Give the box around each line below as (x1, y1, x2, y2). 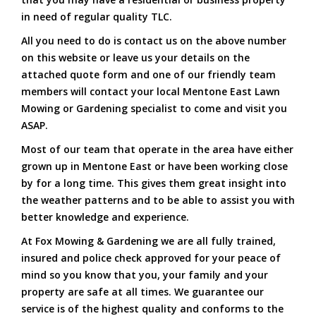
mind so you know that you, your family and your (21, 268, 268, 282)
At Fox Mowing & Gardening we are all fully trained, (21, 234, 276, 248)
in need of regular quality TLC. (21, 10, 172, 24)
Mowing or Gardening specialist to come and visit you (21, 102, 287, 116)
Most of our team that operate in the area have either (21, 142, 293, 157)
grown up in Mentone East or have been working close (21, 159, 288, 174)
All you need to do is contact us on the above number (21, 34, 286, 48)
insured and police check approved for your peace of (21, 251, 281, 265)
